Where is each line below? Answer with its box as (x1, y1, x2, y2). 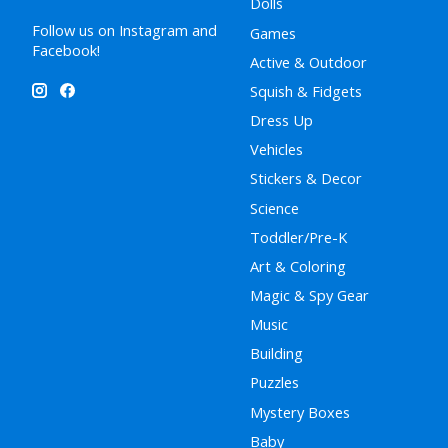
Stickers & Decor (249, 168, 362, 189)
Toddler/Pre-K (249, 226, 347, 247)
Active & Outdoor (249, 51, 367, 72)
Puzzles (249, 372, 299, 393)
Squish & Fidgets (249, 80, 362, 101)
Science (249, 197, 299, 218)
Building (249, 343, 303, 364)
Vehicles (249, 139, 303, 160)
